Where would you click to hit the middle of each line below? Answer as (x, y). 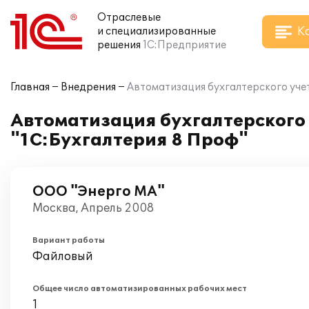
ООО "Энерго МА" (99, 192)
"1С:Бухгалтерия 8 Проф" (129, 140)
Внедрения (88, 87)
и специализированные (157, 31)
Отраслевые (129, 18)
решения (119, 45)
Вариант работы (69, 240)
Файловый (63, 257)
